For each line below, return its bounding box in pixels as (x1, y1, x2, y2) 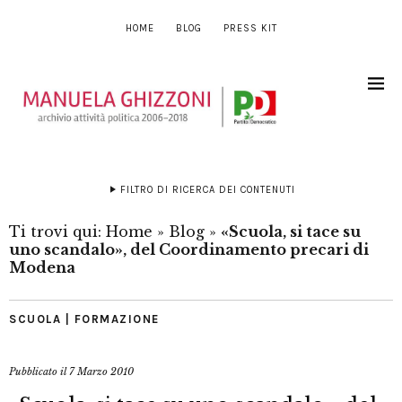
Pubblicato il (9, 365, 69, 379)
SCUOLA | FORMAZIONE (9, 312, 160, 327)
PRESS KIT (223, 22, 277, 34)
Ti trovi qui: (9, 223, 106, 241)
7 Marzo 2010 (69, 365, 134, 379)
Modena (9, 258, 75, 277)
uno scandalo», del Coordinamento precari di (9, 240, 369, 259)
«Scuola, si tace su (221, 223, 361, 241)
